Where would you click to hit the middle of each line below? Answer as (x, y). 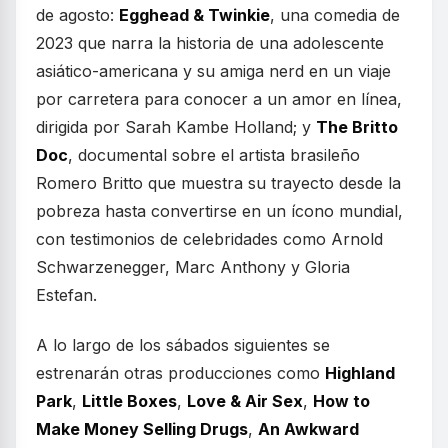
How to (341, 400)
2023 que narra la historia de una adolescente (210, 42)
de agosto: (77, 14)
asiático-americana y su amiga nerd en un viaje (213, 70)
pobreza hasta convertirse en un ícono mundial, (219, 210)
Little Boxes (129, 400)
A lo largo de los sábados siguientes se (183, 344)
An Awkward (308, 428)
